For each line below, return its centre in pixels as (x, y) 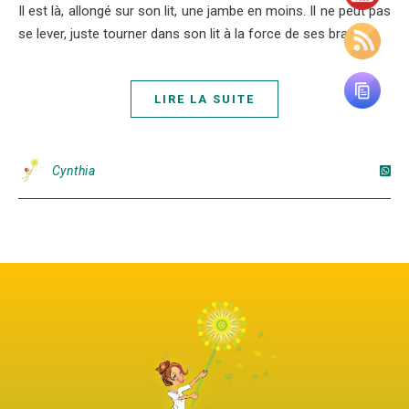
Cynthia (73, 171)
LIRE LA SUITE (204, 100)
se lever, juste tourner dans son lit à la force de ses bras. (188, 34)
